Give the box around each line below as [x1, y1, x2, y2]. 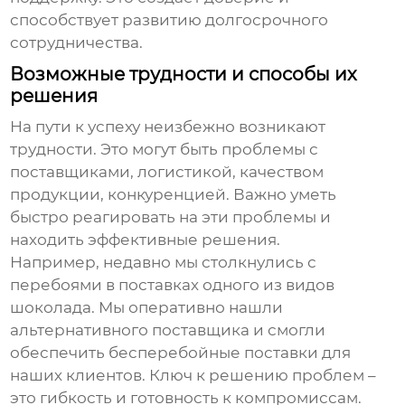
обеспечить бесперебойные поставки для [10, 344, 352, 363]
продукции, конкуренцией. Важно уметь [10, 185, 337, 204]
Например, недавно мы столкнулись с [10, 253, 317, 272]
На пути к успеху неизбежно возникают [10, 118, 326, 137]
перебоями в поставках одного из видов [10, 276, 335, 295]
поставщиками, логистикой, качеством [10, 163, 325, 182]
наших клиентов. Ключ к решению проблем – [10, 366, 377, 385]
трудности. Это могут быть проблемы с [10, 140, 319, 159]
